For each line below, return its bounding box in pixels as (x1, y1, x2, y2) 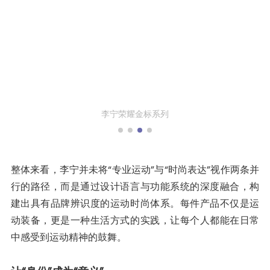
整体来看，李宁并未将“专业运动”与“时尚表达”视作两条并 (10, 162, 260, 177)
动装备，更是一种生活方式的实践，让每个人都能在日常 (10, 213, 260, 227)
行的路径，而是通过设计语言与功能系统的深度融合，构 (10, 179, 260, 193)
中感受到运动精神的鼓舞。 (10, 230, 127, 244)
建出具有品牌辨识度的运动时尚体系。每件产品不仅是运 (10, 196, 260, 210)
